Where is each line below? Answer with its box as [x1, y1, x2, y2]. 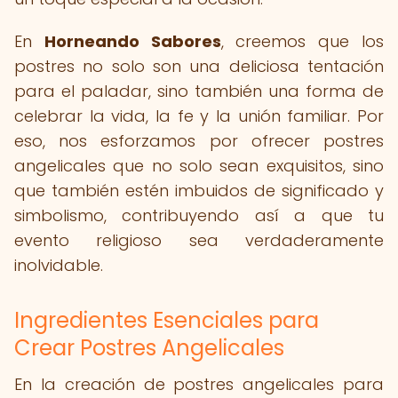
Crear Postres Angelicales [14, 333, 284, 362]
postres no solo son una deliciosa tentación [14, 55, 384, 77]
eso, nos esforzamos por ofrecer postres [14, 130, 384, 152]
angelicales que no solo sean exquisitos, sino [14, 155, 384, 177]
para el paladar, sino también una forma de [14, 80, 384, 102]
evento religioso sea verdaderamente [14, 229, 384, 251]
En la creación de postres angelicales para [14, 373, 384, 395]
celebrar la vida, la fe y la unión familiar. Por [14, 105, 384, 127]
